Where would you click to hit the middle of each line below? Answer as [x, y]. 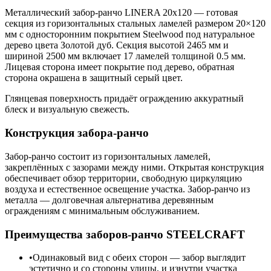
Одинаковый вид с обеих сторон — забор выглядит [139, 258]
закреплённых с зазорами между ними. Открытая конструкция [134, 167]
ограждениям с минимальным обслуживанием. [102, 211]
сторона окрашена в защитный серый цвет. [94, 78]
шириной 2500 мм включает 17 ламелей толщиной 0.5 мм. [125, 56]
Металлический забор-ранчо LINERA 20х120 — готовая [121, 13]
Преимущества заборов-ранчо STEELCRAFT [125, 234]
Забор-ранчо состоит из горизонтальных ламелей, [108, 156]
